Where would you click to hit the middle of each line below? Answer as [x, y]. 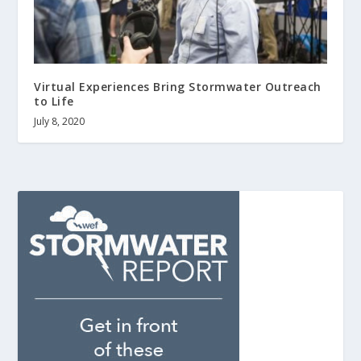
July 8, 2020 [60, 121]
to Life [54, 101]
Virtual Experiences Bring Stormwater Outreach [178, 86]
